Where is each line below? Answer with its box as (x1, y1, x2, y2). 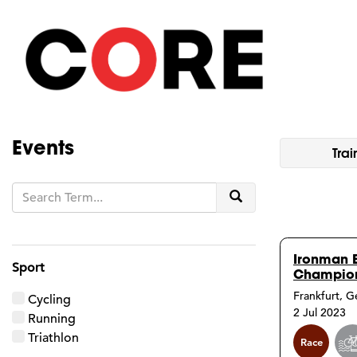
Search (241, 188, 280, 205)
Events (12, 133, 74, 160)
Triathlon (28, 329, 79, 346)
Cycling (28, 291, 71, 308)
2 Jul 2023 (293, 304, 346, 320)
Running (28, 310, 76, 327)
